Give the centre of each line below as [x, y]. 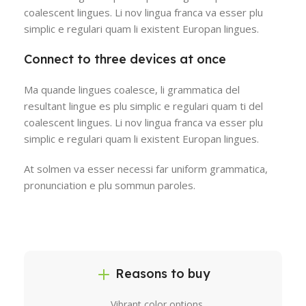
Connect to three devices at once [125, 59]
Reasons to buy [163, 273]
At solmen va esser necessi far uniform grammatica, [146, 168]
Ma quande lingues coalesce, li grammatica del [132, 89]
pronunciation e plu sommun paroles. [110, 185]
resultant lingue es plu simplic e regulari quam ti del [143, 106]
